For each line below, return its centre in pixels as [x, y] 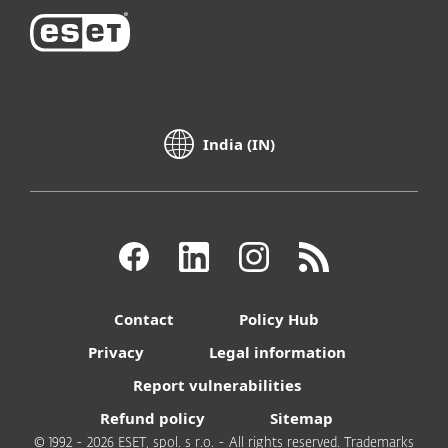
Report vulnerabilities [216, 384]
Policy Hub [279, 318]
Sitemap [301, 417]
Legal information [277, 351]
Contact [144, 318]
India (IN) [239, 144]
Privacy [115, 351]
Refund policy [152, 417]
